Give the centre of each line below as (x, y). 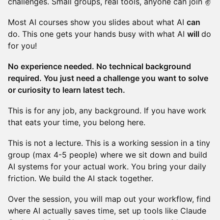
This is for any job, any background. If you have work (107, 110)
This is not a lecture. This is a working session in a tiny (109, 143)
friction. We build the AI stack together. (81, 178)
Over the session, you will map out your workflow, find (109, 199)
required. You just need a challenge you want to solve (108, 78)
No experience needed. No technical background (99, 66)
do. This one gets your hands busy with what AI (97, 34)
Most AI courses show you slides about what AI (96, 22)
